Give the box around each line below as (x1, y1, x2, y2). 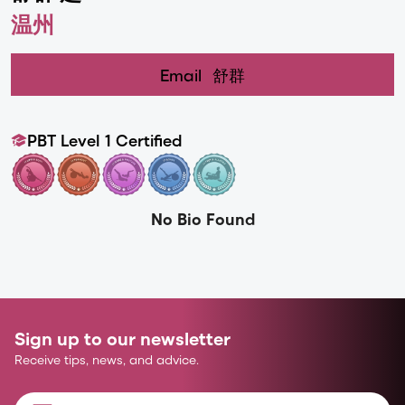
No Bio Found (150, 207, 255, 230)
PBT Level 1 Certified (27, 128, 183, 151)
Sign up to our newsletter (14, 325, 231, 350)
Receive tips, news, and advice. (14, 351, 199, 368)
